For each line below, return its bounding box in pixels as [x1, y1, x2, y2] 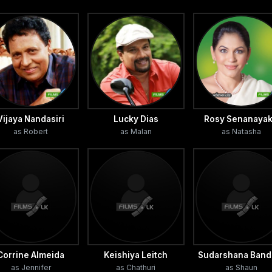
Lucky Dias [113, 114, 158, 124]
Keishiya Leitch [104, 250, 168, 260]
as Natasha [221, 127, 261, 137]
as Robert [13, 127, 49, 137]
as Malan [120, 127, 152, 137]
